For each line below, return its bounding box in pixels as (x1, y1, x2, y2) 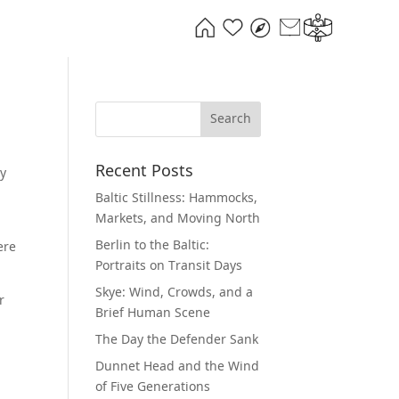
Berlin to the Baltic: (95, 238, 210, 254)
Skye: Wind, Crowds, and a (95, 285, 254, 301)
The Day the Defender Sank (95, 332, 259, 348)
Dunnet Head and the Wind (95, 359, 260, 375)
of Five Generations (95, 379, 211, 395)
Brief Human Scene (95, 305, 211, 322)
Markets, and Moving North (95, 211, 261, 227)
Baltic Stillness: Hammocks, (95, 191, 258, 207)
